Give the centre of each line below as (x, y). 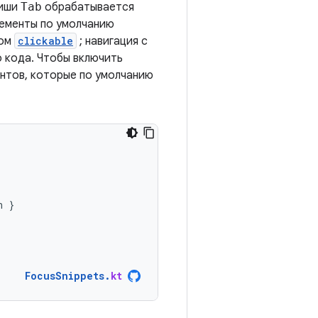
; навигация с (112, 41)
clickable (45, 41)
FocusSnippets (65, 276)
